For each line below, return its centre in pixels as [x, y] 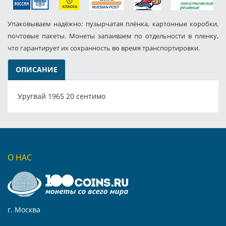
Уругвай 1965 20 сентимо [62, 96]
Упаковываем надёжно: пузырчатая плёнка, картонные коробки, [113, 23]
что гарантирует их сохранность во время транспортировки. [104, 48]
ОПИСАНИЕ [37, 69]
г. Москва [24, 209]
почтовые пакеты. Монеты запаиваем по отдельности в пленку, [113, 36]
